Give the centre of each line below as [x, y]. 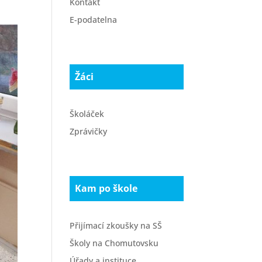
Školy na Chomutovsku [114, 243]
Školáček [87, 114]
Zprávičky [89, 131]
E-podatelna [94, 20]
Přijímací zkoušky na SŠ [116, 225]
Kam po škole [106, 188]
